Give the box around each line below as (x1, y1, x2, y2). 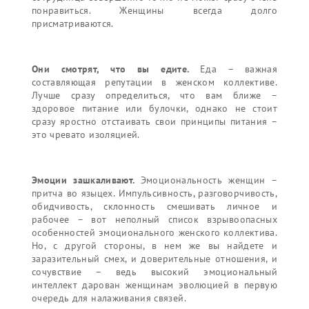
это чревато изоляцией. (32, 128, 140, 141)
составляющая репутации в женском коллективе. (32, 76, 277, 89)
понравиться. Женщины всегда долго (32, 4, 277, 17)
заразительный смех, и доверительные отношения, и (32, 252, 277, 266)
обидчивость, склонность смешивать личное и (32, 200, 277, 213)
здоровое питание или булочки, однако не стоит (32, 102, 277, 115)
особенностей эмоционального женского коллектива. (32, 226, 277, 239)
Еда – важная (200, 63, 277, 76)
